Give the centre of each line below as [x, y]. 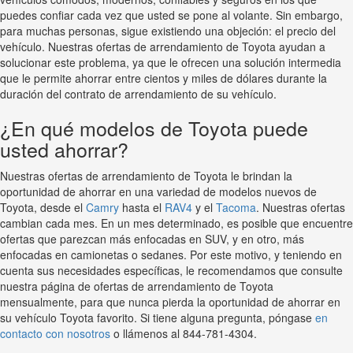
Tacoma [236, 208]
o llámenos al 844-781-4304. [184, 334]
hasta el [142, 208]
